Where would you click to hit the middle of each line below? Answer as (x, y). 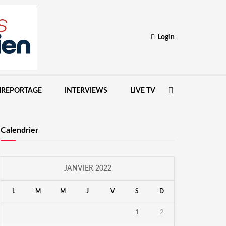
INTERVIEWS (86, 91)
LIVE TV (143, 91)
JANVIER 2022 (88, 168)
